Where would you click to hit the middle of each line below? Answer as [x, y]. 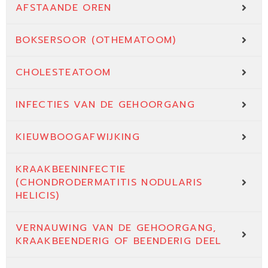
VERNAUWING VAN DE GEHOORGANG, [116, 228]
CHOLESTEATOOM [63, 73]
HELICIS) [38, 196]
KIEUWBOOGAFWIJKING [78, 137]
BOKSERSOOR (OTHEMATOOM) [96, 40]
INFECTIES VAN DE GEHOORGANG [105, 105]
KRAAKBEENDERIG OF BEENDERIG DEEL [119, 241]
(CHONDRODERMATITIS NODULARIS [109, 183]
